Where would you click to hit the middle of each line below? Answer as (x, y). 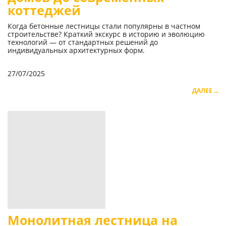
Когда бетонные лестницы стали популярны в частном (104, 26)
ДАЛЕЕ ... (205, 91)
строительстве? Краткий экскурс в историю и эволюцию (106, 34)
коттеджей (44, 11)
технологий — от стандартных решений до (83, 42)
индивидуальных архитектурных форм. (76, 50)
